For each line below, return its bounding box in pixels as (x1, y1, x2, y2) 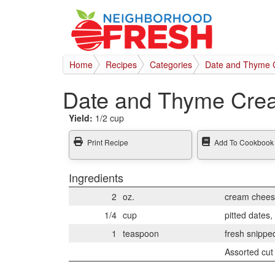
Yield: (69, 112, 95, 124)
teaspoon (123, 227, 159, 239)
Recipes (106, 58, 137, 71)
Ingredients (69, 169, 123, 185)
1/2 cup (95, 112, 124, 124)
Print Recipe (87, 137, 128, 147)
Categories (150, 58, 192, 71)
